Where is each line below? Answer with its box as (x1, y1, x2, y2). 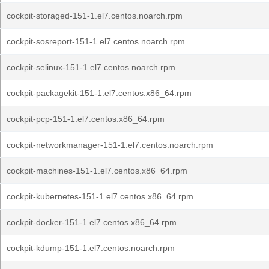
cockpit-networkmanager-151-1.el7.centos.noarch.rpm (7, 140, 213, 150)
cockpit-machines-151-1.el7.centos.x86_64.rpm (7, 166, 187, 175)
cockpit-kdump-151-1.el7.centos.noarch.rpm (7, 243, 175, 253)
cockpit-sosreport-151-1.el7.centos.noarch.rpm (7, 37, 185, 46)
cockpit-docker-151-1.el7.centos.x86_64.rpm (7, 217, 177, 227)
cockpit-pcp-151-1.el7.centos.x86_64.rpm (7, 114, 165, 124)
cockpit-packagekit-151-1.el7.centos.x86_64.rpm (7, 88, 192, 98)
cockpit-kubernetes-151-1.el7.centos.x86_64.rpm (7, 192, 193, 201)
